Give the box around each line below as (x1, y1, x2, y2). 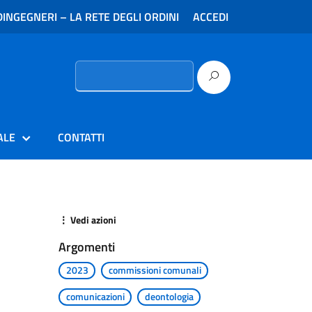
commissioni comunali (108, 263, 201, 278)
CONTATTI (58, 129, 104, 146)
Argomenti (58, 237, 115, 256)
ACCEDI (193, 8, 228, 25)
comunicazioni (65, 289, 125, 304)
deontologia (144, 289, 194, 304)
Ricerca (75, 60, 105, 75)
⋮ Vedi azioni (58, 212, 116, 227)
